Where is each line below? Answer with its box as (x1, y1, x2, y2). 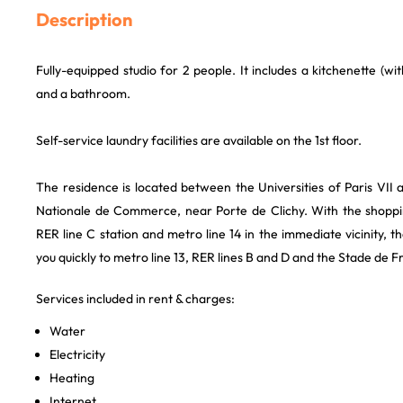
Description (36, 8, 132, 31)
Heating (49, 370, 94, 386)
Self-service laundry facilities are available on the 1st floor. (36, 132, 362, 148)
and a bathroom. (36, 85, 130, 102)
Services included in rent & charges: (36, 291, 235, 307)
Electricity (49, 346, 105, 363)
